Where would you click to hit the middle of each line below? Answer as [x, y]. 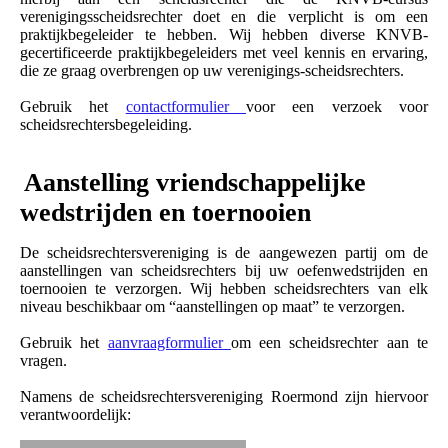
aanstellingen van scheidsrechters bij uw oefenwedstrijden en [224, 271]
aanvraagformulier [169, 343]
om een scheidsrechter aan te [329, 343]
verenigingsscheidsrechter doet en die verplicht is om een [224, 17]
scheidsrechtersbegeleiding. [106, 125]
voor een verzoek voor [337, 107]
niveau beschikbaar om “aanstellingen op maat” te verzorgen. [214, 307]
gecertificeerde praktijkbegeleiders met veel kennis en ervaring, [224, 53]
